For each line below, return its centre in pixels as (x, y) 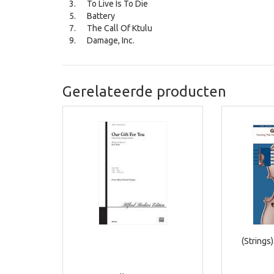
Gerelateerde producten (144, 92)
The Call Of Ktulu (120, 28)
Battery (101, 16)
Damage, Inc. (111, 41)
